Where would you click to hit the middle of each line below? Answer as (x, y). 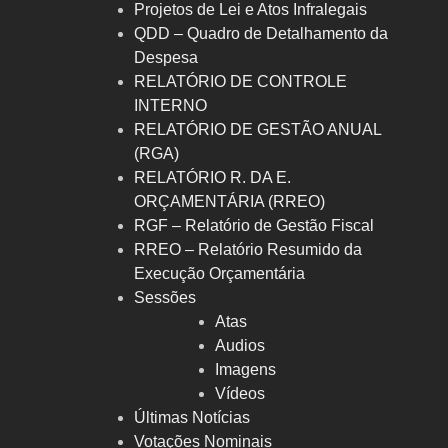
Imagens (245, 370)
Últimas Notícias (191, 418)
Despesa (165, 58)
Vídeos (239, 394)
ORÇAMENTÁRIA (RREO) (229, 202)
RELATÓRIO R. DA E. (212, 178)
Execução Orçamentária (219, 274)
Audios (239, 346)
